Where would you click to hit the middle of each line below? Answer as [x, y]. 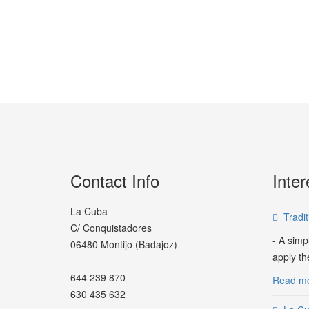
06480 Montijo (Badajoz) [124, 244]
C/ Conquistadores [111, 228]
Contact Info [115, 180]
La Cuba [89, 211]
